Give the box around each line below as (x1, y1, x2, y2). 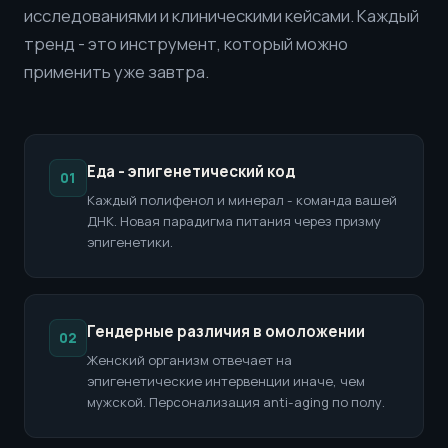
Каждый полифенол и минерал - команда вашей (87, 191, 397, 209)
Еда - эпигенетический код (87, 161, 295, 182)
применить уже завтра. (24, 60, 209, 83)
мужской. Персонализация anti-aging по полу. (87, 393, 385, 411)
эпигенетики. (87, 233, 173, 251)
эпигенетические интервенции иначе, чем (87, 372, 365, 390)
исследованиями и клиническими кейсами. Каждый (24, 4, 419, 27)
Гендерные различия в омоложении (87, 321, 365, 342)
